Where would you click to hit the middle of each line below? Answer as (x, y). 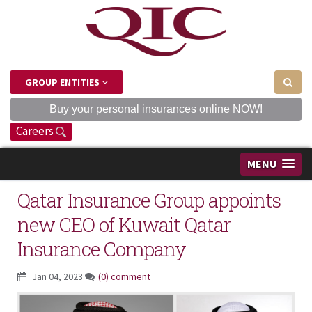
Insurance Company (102, 249)
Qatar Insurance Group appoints (149, 200)
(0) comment (124, 276)
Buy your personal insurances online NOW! (156, 109)
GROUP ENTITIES (63, 82)
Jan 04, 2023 (57, 276)
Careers (36, 131)
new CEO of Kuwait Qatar (124, 224)
